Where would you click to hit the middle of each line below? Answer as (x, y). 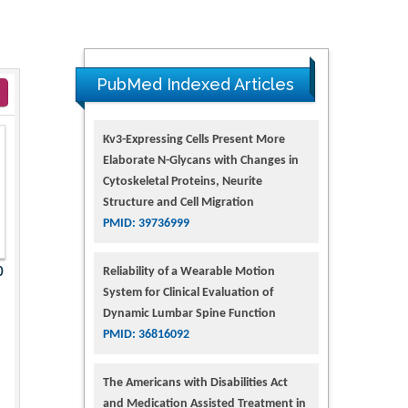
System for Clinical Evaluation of (188, 292)
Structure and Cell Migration (178, 202)
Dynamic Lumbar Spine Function (189, 313)
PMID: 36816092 (146, 334)
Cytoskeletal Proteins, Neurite (182, 181)
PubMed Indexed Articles (195, 84)
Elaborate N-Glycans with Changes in (200, 160)
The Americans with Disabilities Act (195, 382)
